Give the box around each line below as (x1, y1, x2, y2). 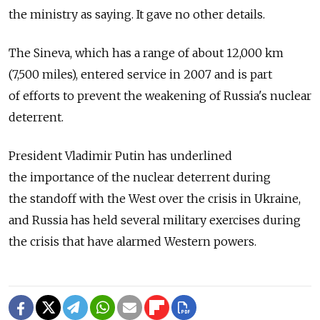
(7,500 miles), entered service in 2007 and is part (9, 66, 272, 81)
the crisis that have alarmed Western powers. (9, 234, 256, 249)
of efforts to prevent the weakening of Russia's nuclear (9, 88, 311, 103)
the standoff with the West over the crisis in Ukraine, (9, 191, 301, 206)
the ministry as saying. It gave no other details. (9, 6, 265, 21)
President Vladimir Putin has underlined (9, 148, 232, 163)
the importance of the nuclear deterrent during (9, 169, 271, 184)
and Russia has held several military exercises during (9, 212, 301, 227)
